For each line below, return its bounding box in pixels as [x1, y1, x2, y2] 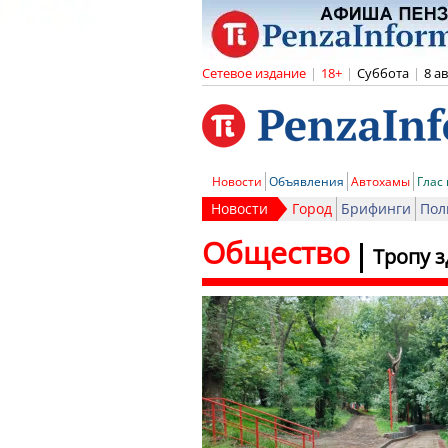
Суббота [357, 64, 409, 82]
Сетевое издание [202, 64, 306, 82]
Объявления [269, 173, 344, 190]
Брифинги [341, 199, 411, 218]
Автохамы [351, 173, 410, 190]
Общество [202, 232, 350, 273]
